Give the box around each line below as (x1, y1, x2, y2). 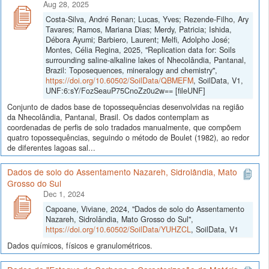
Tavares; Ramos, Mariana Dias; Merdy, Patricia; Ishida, (46, 23, 232, 35)
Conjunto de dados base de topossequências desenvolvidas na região (7, 101, 244, 112)
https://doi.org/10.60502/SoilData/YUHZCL (46, 223, 191, 235)
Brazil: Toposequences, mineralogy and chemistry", (46, 64, 217, 76)
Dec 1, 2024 (43, 188, 85, 199)
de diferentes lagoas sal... (7, 142, 95, 153)
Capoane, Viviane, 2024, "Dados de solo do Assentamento (46, 203, 244, 214)
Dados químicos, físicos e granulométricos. (7, 240, 153, 251)
